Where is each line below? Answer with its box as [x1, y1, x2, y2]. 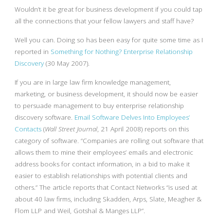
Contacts [15, 125, 41, 133]
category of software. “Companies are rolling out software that [15, 136, 203, 145]
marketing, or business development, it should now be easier [15, 90, 198, 98]
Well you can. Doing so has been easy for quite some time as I [15, 36, 203, 44]
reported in [15, 47, 51, 56]
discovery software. [15, 113, 74, 122]
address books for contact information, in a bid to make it [15, 160, 190, 168]
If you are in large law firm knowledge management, [15, 78, 171, 87]
